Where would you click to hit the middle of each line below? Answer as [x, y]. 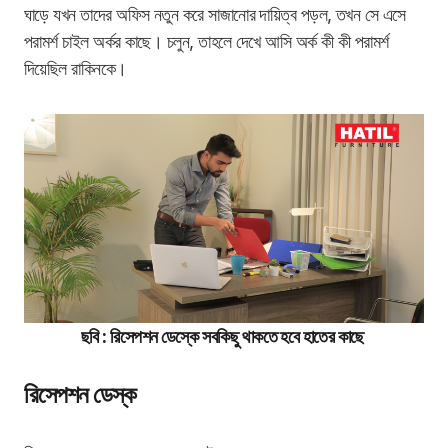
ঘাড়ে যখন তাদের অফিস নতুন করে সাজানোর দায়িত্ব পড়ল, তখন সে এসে [215, 14]
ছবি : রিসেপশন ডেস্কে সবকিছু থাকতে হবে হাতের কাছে [224, 337]
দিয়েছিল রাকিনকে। [78, 68]
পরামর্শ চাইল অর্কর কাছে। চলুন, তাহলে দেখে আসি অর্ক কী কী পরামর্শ [206, 41]
